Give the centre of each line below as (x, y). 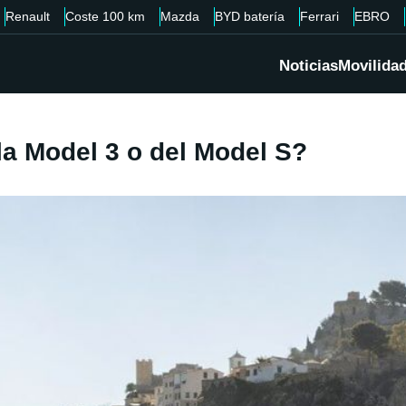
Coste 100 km (105, 16)
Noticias (309, 66)
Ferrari (319, 16)
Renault (28, 16)
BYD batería (250, 16)
